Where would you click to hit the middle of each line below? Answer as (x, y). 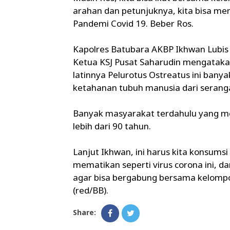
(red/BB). (91, 190)
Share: (84, 212)
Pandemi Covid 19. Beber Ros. (133, 23)
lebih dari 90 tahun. (112, 126)
